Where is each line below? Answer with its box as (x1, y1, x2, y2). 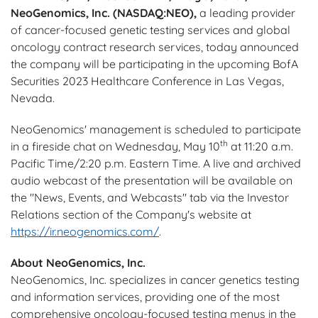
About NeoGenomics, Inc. (11, 255, 146, 270)
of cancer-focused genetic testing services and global (11, 22, 290, 37)
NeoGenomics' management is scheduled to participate (11, 121, 301, 136)
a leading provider (199, 5, 295, 20)
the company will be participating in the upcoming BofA (11, 56, 298, 71)
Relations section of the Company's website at (11, 207, 251, 221)
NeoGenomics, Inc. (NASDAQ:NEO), (11, 5, 199, 20)
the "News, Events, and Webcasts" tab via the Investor (11, 190, 289, 204)
